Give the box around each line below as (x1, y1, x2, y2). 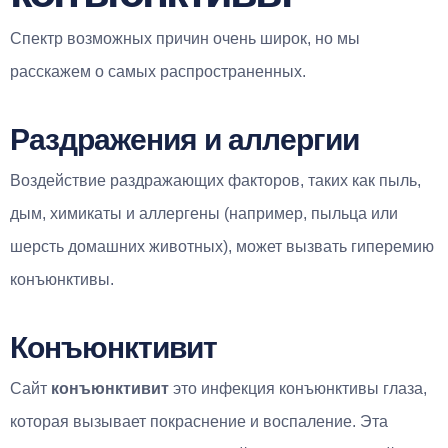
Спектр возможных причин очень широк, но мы (10, 29, 360, 47)
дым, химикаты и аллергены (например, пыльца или (10, 204, 398, 222)
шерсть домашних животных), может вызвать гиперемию (10, 237, 434, 255)
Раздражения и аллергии (10, 122, 359, 156)
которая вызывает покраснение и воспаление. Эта (10, 412, 388, 430)
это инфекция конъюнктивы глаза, (173, 379, 427, 397)
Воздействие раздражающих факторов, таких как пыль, (10, 171, 421, 189)
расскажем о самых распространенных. (10, 62, 306, 80)
